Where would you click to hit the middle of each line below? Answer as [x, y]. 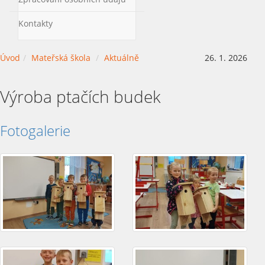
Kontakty [35, 23]
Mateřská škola [61, 58]
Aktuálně [122, 58]
